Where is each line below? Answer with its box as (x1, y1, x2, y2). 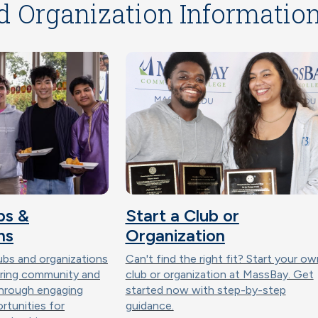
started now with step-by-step (125, 283, 286, 297)
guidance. (125, 299, 174, 312)
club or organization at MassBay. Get (125, 268, 314, 281)
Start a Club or (125, 205, 239, 226)
